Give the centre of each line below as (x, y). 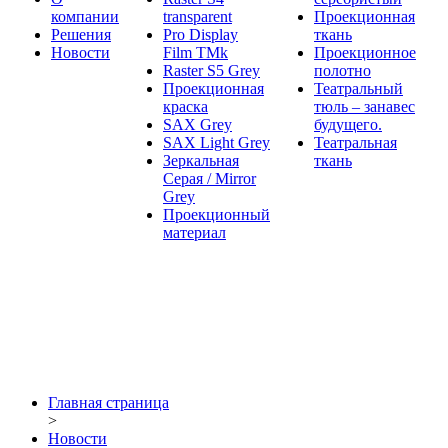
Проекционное (365, 52)
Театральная (355, 142)
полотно (342, 70)
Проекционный (216, 214)
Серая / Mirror (209, 178)
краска (185, 106)
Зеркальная (201, 160)
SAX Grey (197, 124)
